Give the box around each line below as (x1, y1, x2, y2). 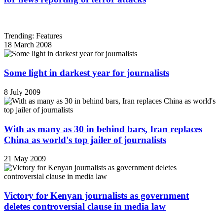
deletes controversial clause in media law (4, 201, 166, 212)
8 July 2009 (4, 87, 40, 96)
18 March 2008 (4, 40, 52, 49)
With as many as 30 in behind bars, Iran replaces (4, 123, 202, 134)
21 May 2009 (4, 154, 46, 163)
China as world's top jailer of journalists (4, 134, 166, 145)
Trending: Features (4, 32, 62, 40)
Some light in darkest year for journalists (4, 68, 169, 78)
